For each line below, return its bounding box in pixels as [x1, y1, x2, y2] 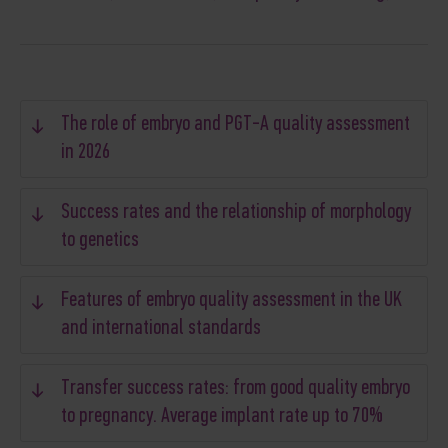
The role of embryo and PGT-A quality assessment [61, 112, 410, 136]
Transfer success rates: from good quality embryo [61, 376, 410, 400]
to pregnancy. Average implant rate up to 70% [61, 404, 383, 428]
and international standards [61, 316, 261, 340]
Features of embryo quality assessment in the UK [61, 288, 402, 312]
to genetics [61, 228, 139, 252]
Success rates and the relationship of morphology [61, 200, 411, 224]
